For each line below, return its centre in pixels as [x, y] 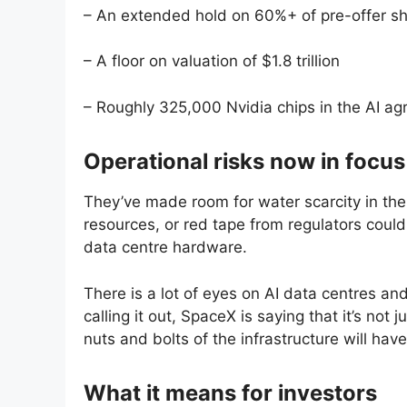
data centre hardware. [165, 248]
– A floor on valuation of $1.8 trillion [212, 61]
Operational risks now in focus [244, 161]
